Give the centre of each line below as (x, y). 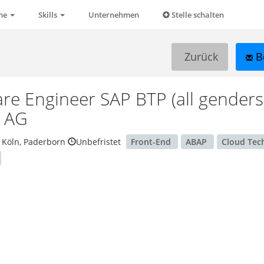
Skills (49, 15)
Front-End (152, 142)
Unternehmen (114, 15)
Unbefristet (99, 142)
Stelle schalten (197, 15)
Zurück (199, 56)
